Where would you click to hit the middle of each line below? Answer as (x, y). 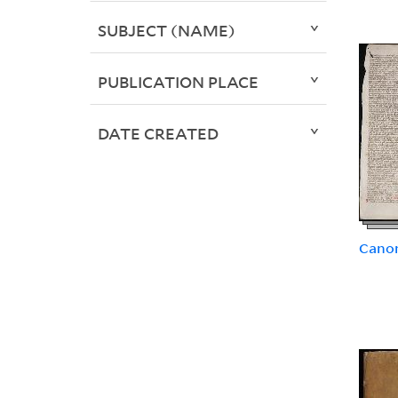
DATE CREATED (158, 134)
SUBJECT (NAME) (166, 31)
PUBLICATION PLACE (178, 82)
